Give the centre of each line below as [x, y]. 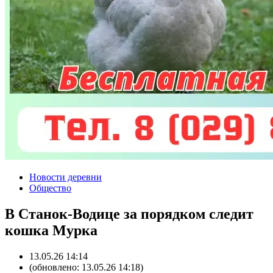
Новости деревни [66, 177]
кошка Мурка [51, 230]
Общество [50, 188]
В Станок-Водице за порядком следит [129, 214]
